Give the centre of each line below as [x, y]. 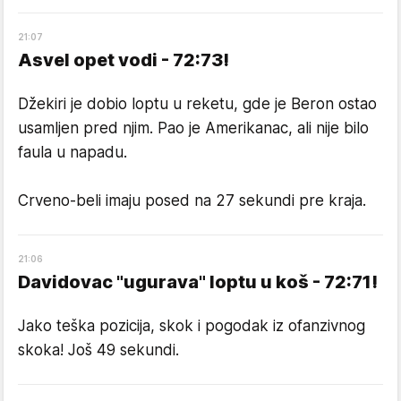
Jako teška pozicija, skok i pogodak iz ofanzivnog [192, 325]
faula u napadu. [73, 152]
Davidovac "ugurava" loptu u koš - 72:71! [198, 282]
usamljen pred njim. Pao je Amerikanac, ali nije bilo [193, 128]
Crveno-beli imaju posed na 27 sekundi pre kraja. [192, 200]
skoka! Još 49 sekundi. [98, 350]
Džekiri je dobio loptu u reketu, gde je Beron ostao [197, 103]
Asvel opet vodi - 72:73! [124, 60]
